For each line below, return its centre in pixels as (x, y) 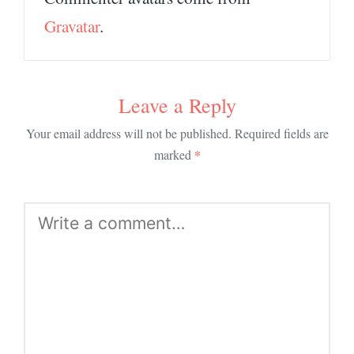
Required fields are (281, 133)
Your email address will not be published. (128, 133)
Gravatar (72, 26)
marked (174, 154)
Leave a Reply (177, 105)
